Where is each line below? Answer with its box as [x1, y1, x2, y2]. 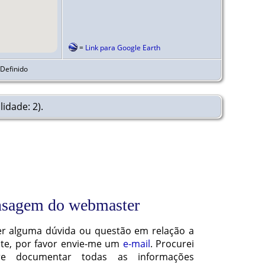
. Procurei [150, 237, 194, 251]
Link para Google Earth [85, 42, 160, 53]
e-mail [122, 237, 150, 251]
